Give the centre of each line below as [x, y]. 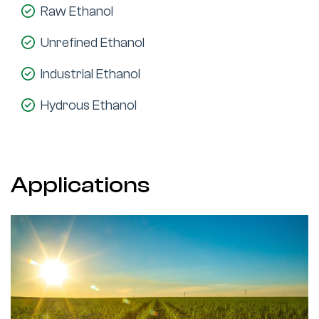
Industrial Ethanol [90, 74]
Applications [80, 185]
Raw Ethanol [77, 11]
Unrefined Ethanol [93, 42]
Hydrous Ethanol [89, 105]
